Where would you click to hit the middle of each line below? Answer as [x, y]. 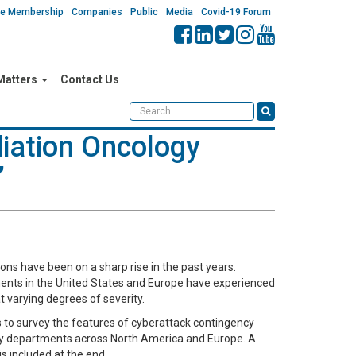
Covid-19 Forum [236, 12]
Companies [97, 12]
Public [144, 12]
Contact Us [90, 79]
